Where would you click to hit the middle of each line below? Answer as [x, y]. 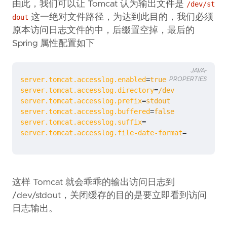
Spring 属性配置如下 [53, 44]
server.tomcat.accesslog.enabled [83, 80]
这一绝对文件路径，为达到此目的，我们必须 [121, 17]
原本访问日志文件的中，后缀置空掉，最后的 [103, 31]
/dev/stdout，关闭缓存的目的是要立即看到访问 [109, 196]
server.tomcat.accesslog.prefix [81, 101]
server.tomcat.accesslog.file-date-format [101, 133]
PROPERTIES [188, 80]
